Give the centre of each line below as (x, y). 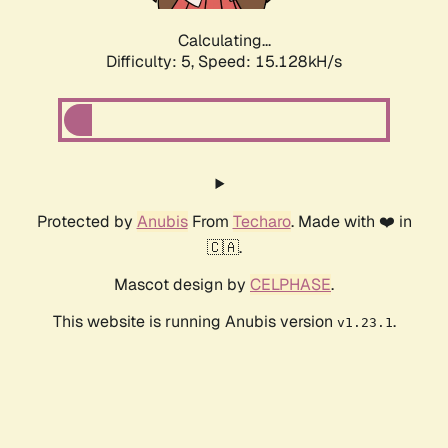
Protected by (86, 222)
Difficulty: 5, (152, 62)
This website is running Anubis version (194, 322)
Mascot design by (182, 285)
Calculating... (224, 41)
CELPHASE (290, 285)
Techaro (261, 222)
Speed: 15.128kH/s (270, 62)
